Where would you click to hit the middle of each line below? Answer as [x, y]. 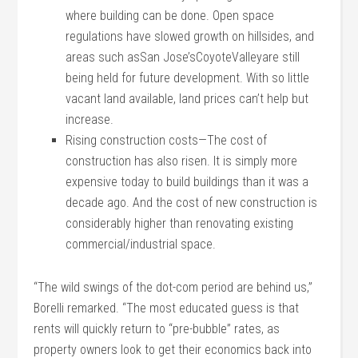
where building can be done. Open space [170, 16]
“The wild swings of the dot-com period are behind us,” [173, 287]
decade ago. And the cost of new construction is [192, 203]
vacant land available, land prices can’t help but [187, 99]
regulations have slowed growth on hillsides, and [190, 36]
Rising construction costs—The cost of [167, 140]
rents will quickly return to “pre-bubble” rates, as [157, 329]
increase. [90, 119]
